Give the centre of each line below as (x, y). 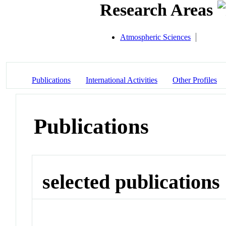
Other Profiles (195, 80)
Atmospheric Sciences (155, 37)
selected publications (131, 182)
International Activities (122, 80)
